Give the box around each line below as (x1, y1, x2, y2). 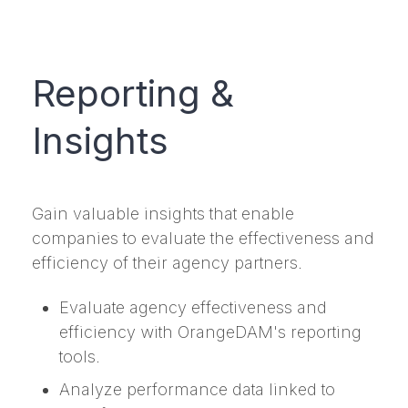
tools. (59, 347, 100, 367)
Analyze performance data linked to (59, 380, 335, 400)
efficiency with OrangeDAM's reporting (59, 322, 362, 342)
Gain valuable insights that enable (32, 203, 294, 223)
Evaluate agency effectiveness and (59, 298, 327, 318)
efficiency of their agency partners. (32, 252, 302, 272)
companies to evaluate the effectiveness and (32, 228, 374, 248)
